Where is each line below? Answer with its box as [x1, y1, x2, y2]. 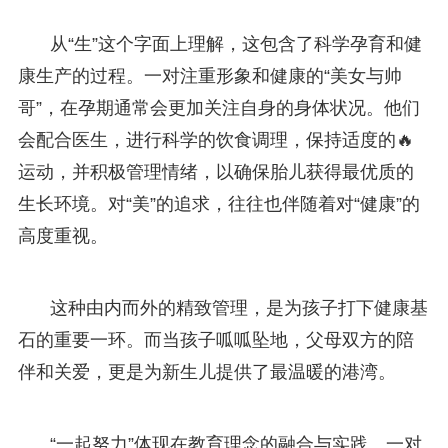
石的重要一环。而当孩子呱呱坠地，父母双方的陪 [17, 329, 414, 350]
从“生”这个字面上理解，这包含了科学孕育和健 [49, 33, 422, 54]
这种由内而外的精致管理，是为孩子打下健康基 [49, 297, 428, 318]
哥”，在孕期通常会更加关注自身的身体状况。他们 [17, 97, 420, 118]
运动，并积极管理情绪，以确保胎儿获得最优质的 [17, 161, 414, 182]
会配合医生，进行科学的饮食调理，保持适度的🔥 [17, 129, 414, 150]
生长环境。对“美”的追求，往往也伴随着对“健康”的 [17, 193, 420, 214]
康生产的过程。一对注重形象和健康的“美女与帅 [17, 65, 402, 86]
